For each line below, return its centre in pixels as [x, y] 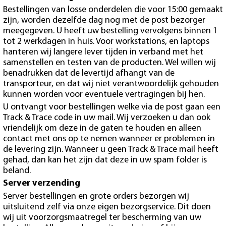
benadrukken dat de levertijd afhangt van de [89, 73]
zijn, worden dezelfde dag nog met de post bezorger [104, 20]
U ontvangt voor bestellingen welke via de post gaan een [112, 107]
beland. [17, 171]
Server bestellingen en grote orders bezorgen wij [96, 196]
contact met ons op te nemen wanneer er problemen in [109, 139]
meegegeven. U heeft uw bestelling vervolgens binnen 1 [110, 31]
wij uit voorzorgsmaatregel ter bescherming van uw [102, 217]
